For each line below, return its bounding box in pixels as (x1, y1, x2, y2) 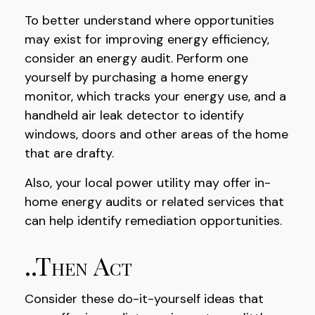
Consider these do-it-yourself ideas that (25, 290, 264, 307)
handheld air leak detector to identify (25, 107, 244, 124)
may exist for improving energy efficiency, (25, 31, 269, 48)
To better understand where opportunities (25, 12, 274, 29)
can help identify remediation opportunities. (25, 212, 282, 229)
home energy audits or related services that (25, 193, 284, 210)
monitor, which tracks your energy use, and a (25, 88, 286, 105)
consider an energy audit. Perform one (25, 50, 248, 67)
